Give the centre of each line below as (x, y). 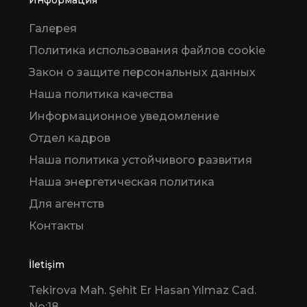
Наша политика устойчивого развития (140, 160)
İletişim (47, 264)
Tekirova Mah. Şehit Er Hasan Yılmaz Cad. (143, 290)
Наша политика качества (101, 94)
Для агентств (66, 204)
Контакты (57, 225)
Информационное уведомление (124, 116)
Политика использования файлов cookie (147, 50)
